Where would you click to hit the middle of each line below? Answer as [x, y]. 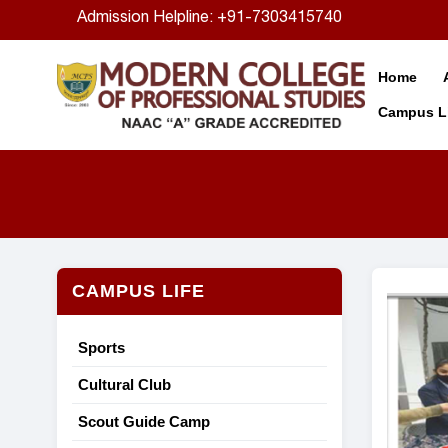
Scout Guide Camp [144, 421]
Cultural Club [124, 384]
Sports [101, 347]
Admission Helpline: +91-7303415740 [209, 17]
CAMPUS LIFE [138, 291]
